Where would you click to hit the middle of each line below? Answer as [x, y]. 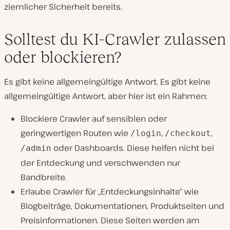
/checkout [188, 133]
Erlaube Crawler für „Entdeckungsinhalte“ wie [110, 192]
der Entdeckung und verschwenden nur [100, 163]
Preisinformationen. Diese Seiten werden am [110, 221]
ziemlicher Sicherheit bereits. [63, 7]
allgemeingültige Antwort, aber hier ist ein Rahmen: [106, 96]
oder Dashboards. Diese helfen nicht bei [133, 148]
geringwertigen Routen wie [75, 133]
